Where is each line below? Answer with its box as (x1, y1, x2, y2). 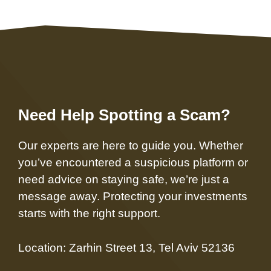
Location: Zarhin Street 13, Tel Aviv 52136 (18, 241, 235, 254)
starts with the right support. (18, 207, 160, 220)
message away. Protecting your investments (18, 190, 247, 203)
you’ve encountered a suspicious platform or (18, 156, 248, 169)
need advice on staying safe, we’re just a (18, 173, 229, 186)
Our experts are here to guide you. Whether (18, 139, 243, 152)
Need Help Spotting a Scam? (18, 106, 230, 125)
